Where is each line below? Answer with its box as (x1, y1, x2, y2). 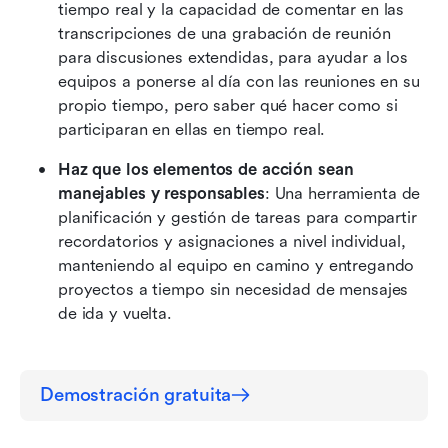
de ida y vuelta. (58, 303, 172, 323)
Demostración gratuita (40, 383, 232, 406)
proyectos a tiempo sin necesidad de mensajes (58, 279, 409, 299)
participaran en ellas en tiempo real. (58, 119, 326, 139)
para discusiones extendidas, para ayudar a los (58, 47, 409, 67)
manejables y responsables (58, 183, 265, 203)
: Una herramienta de (264, 183, 421, 203)
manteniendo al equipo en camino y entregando (58, 255, 415, 275)
